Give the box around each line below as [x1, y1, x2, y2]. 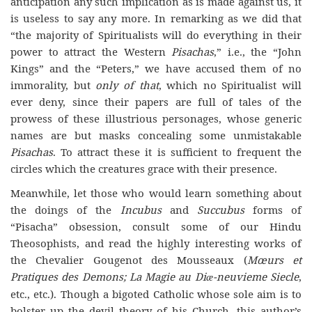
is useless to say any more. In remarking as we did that [10, 11, 302, 25]
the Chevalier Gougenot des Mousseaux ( [10, 252, 247, 267]
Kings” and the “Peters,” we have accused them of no [10, 61, 302, 75]
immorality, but [10, 78, 96, 92]
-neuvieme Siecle [212, 269, 299, 283]
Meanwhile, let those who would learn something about [10, 185, 302, 200]
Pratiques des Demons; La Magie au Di [10, 269, 206, 283]
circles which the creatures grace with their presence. [10, 162, 277, 175]
